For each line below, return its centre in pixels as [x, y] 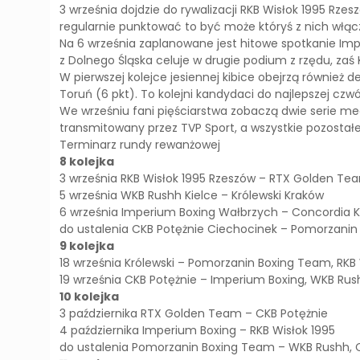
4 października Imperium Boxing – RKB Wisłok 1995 [198, 331]
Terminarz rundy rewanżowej [140, 145]
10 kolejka [90, 297]
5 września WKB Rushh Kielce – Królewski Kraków [192, 196]
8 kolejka [87, 162]
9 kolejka [87, 246]
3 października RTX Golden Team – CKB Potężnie [194, 314]
